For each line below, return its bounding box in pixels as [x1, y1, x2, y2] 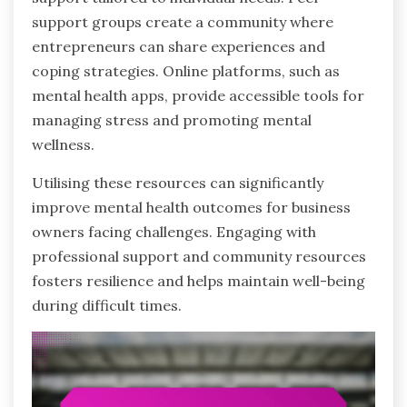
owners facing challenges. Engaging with [32, 222, 316, 241]
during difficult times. [32, 295, 182, 314]
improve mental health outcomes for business [32, 197, 351, 216]
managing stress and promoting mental [32, 110, 312, 129]
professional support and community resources [32, 246, 366, 265]
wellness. [32, 134, 94, 154]
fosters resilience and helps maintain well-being [32, 271, 365, 290]
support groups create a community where [32, 12, 333, 31]
